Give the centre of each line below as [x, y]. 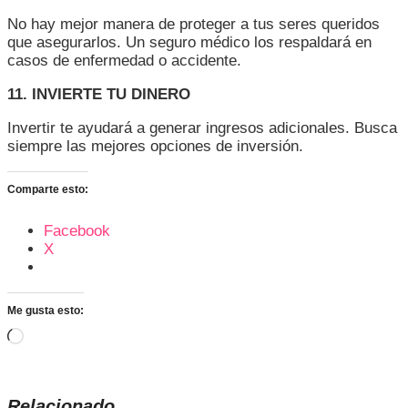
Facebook [77, 231]
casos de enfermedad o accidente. [124, 61]
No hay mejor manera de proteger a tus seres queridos [194, 25]
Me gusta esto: [46, 311]
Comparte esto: [48, 190]
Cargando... [62, 336]
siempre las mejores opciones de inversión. [155, 147]
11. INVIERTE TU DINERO [99, 95]
